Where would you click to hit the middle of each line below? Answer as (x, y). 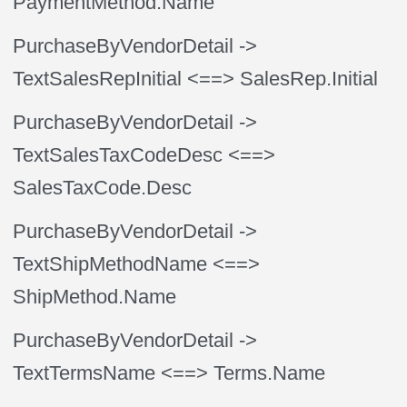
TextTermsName (84, 373)
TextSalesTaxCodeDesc (118, 155)
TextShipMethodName (110, 264)
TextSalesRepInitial (98, 79)
